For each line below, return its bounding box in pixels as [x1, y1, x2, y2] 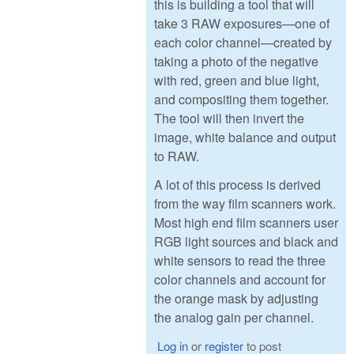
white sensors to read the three [154, 251, 326, 270]
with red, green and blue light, [154, 70, 319, 89]
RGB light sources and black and [154, 232, 338, 251]
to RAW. [154, 146, 199, 165]
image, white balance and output [154, 127, 336, 146]
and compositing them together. [154, 89, 329, 108]
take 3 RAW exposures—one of [154, 13, 330, 32]
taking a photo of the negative [154, 51, 318, 70]
